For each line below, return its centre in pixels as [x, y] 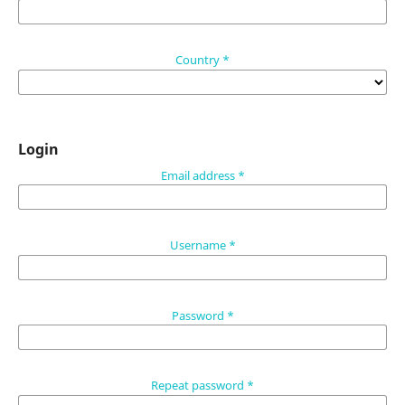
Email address [199, 175]
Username [199, 245]
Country [199, 60]
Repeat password [199, 385]
